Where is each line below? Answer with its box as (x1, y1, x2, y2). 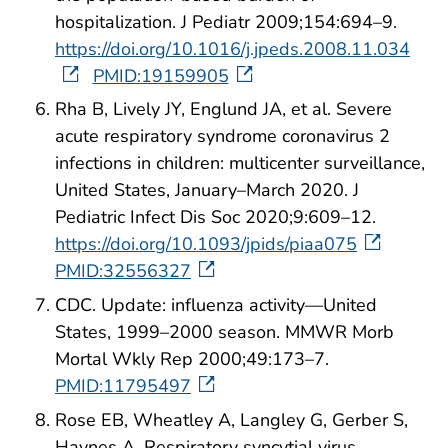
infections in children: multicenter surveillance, (55, 151, 425, 176)
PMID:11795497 (55, 374, 191, 399)
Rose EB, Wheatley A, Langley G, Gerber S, (55, 408, 408, 433)
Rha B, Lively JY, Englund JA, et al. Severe (55, 97, 392, 122)
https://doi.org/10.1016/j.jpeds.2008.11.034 (55, 36, 410, 61)
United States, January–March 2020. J (55, 178, 359, 203)
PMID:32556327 (55, 259, 191, 284)
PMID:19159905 (92, 63, 229, 88)
